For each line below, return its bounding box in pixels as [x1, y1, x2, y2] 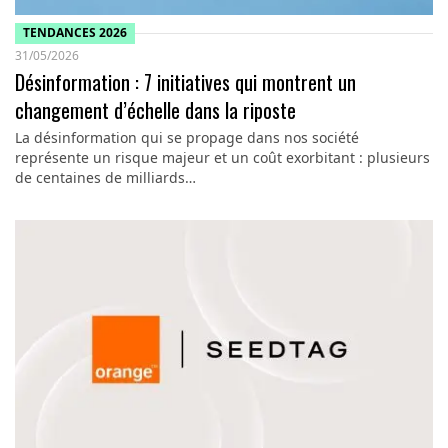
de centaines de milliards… [14, 167, 196, 187]
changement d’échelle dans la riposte [14, 94, 296, 125]
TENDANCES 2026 [22, 24, 127, 42]
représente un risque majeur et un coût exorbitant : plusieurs [14, 147, 430, 167]
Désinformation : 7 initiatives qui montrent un [14, 66, 356, 97]
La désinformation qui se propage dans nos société [14, 127, 359, 147]
